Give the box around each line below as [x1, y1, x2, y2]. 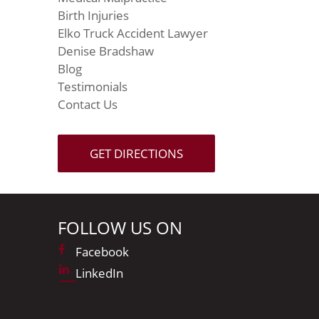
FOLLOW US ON [58, 215, 182, 239]
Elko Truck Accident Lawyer [58, 24, 208, 41]
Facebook [75, 243, 129, 260]
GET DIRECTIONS [90, 145, 183, 162]
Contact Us [58, 95, 117, 113]
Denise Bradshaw [58, 42, 154, 59]
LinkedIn [75, 264, 123, 281]
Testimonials [58, 78, 127, 95]
